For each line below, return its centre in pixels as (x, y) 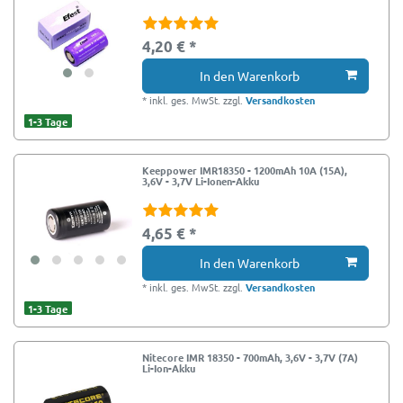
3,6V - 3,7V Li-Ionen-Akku (201, 180)
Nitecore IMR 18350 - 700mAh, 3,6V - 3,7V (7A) (251, 357)
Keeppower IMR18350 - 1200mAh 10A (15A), (245, 170)
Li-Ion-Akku (169, 367)
